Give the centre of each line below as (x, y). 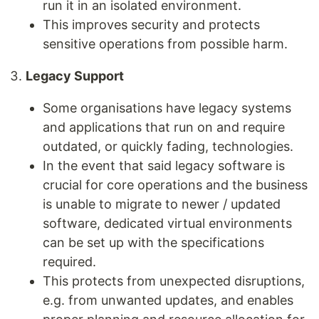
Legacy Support (75, 75)
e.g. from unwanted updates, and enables (168, 300)
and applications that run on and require (164, 127)
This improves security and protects (151, 24)
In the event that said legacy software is (164, 165)
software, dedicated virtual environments (167, 223)
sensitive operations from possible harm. (165, 43)
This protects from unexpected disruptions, (174, 281)
